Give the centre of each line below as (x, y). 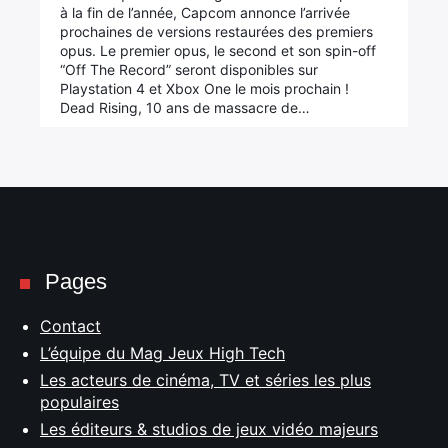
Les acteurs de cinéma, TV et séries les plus (205, 380)
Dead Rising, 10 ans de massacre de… (185, 107)
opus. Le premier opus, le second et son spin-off (218, 50)
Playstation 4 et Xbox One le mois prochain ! (205, 88)
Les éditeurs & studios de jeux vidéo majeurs (209, 429)
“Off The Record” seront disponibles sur (189, 69)
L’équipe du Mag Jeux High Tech (162, 353)
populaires (79, 402)
